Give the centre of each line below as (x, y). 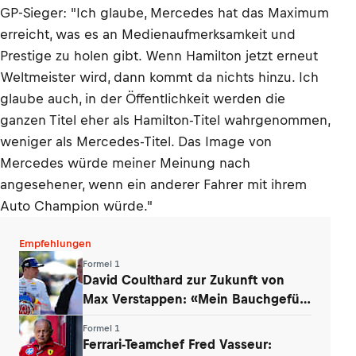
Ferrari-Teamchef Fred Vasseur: (178, 344)
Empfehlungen (55, 244)
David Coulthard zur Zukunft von (184, 279)
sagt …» (107, 317)
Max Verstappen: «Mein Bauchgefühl (197, 298)
